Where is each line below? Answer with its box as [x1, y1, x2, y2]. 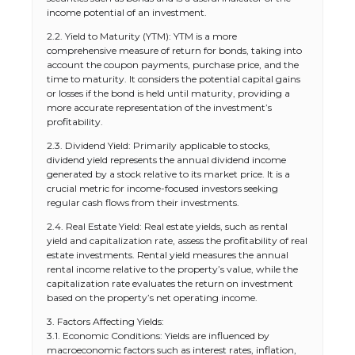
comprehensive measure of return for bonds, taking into [47, 44, 302, 56]
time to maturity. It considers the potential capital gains [47, 73, 300, 85]
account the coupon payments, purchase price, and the [47, 59, 299, 71]
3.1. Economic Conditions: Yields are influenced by [47, 330, 269, 342]
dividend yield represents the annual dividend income [47, 154, 286, 166]
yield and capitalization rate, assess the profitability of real [47, 235, 307, 246]
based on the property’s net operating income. [47, 292, 258, 303]
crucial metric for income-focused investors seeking [47, 182, 278, 194]
